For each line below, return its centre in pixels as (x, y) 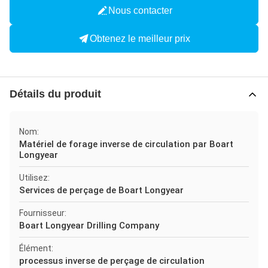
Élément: (36, 248)
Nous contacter (140, 10)
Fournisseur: (43, 213)
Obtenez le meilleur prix (140, 38)
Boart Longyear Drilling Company (89, 226)
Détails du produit (55, 94)
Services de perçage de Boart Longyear (101, 190)
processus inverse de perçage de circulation (112, 261)
